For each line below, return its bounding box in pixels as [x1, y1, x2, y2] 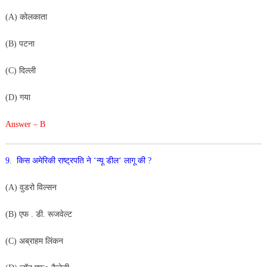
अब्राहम [18, 236, 45, 246]
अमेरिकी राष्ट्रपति [32, 156, 86, 165]
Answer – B [5, 119, 45, 129]
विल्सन [36, 182, 57, 192]
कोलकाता [19, 12, 49, 21]
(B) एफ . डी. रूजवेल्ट [5, 209, 74, 219]
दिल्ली [18, 66, 38, 75]
